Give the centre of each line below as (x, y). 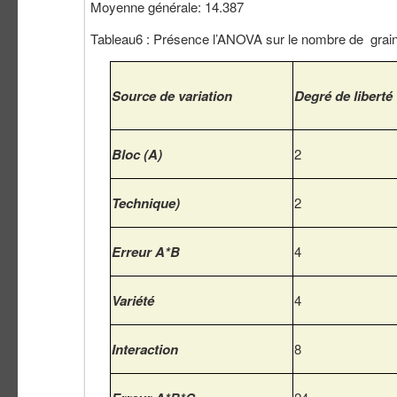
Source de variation (172, 96)
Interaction (145, 350)
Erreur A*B (146, 252)
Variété (133, 301)
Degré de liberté (343, 96)
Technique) (146, 203)
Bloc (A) (137, 155)
